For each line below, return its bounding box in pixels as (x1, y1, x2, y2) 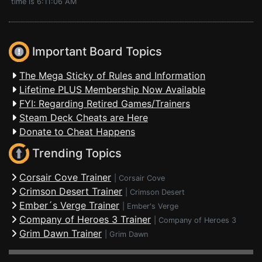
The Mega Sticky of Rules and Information (19, 70, 205, 81)
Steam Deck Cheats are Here (19, 112, 148, 123)
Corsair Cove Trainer (19, 171, 111, 183)
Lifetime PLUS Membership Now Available (19, 84, 205, 95)
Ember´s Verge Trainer (19, 199, 119, 211)
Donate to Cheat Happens (19, 126, 135, 137)
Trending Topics (29, 146, 122, 161)
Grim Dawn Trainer (19, 227, 102, 239)
